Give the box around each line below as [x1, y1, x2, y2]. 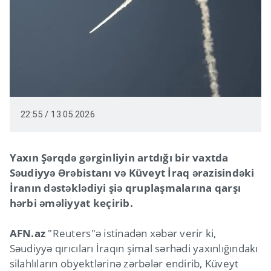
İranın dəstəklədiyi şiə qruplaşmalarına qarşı [9, 181, 241, 195]
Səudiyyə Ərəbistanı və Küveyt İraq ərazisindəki [9, 166, 255, 180]
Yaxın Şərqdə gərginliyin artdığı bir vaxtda [9, 151, 229, 165]
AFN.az [9, 226, 46, 241]
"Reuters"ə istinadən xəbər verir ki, [45, 226, 217, 241]
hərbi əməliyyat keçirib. [9, 196, 133, 211]
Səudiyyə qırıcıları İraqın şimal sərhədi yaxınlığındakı [9, 241, 258, 256]
